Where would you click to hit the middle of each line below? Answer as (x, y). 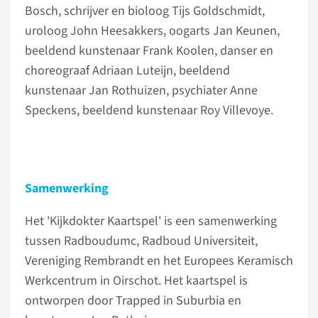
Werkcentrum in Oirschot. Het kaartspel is (136, 281)
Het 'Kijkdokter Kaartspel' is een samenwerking (151, 221)
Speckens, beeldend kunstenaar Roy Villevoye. (149, 110)
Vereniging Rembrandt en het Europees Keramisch (159, 261)
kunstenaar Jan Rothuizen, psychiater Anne (141, 91)
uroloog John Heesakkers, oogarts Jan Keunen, (152, 31)
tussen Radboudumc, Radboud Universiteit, (141, 241)
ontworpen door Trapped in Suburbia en (133, 301)
